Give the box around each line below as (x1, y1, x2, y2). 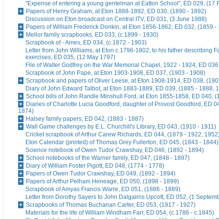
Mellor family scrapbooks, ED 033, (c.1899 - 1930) (26, 31, 158, 39)
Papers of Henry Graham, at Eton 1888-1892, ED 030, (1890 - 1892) (26, 8, 206, 15)
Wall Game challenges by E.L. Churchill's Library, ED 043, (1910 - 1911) (26, 123, 216, 131)
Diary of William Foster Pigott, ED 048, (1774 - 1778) (26, 162, 164, 170)
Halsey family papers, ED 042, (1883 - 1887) (26, 115, 144, 123)
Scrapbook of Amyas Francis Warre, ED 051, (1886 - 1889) (25, 186, 180, 193)
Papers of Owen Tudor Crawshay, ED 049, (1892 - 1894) (26, 170, 175, 177)
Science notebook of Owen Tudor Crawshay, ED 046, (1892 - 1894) (25, 147, 204, 154)
